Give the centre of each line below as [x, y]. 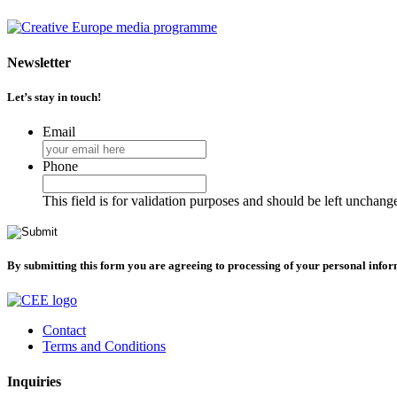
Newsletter [39, 62]
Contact [64, 331]
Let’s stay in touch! [54, 97]
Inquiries [34, 381]
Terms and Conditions [104, 346]
